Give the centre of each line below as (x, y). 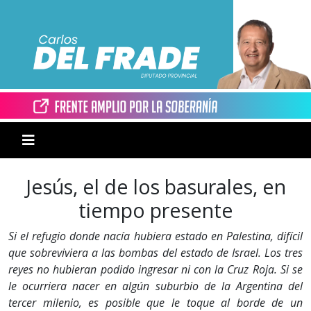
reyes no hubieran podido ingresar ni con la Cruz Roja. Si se (155, 270)
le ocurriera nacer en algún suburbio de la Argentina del (155, 286)
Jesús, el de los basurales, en (155, 187)
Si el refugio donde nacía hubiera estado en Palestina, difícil (155, 236)
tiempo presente (155, 210)
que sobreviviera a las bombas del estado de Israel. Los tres (155, 253)
